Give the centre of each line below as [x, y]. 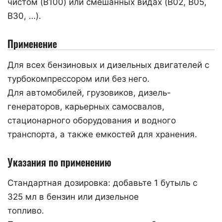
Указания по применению [59, 162]
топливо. [26, 210]
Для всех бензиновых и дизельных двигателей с [108, 65]
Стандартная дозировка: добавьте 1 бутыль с [102, 183]
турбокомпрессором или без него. [79, 79]
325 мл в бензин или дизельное [73, 196]
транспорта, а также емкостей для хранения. [102, 134]
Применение [32, 43]
